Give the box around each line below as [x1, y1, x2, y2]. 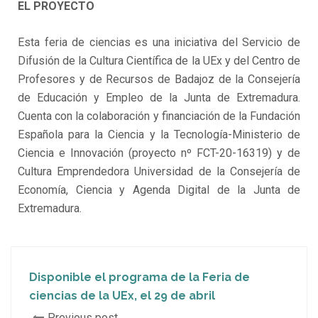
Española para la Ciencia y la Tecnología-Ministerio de [18, 128, 300, 142]
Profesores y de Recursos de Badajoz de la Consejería [18, 72, 300, 87]
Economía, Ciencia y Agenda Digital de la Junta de [18, 183, 300, 197]
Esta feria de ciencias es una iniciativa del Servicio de [18, 35, 300, 50]
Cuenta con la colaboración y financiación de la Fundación [18, 109, 300, 124]
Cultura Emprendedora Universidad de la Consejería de [18, 165, 300, 179]
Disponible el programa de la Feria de [29, 270, 250, 285]
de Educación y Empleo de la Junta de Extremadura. [18, 91, 300, 105]
